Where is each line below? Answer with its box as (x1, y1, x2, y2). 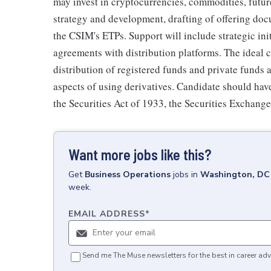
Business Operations (85, 168, 171, 180)
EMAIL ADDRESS (68, 207, 145, 220)
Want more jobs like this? (68, 145, 211, 163)
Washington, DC (200, 168, 270, 180)
